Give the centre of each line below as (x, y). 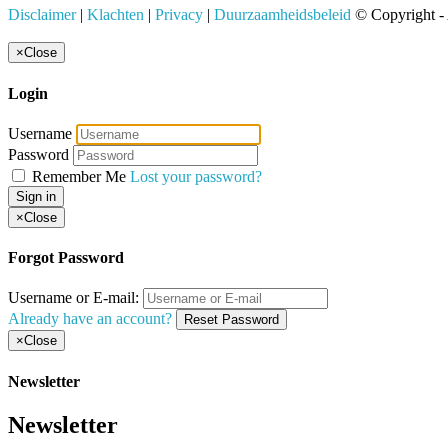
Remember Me (79, 176)
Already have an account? (90, 319)
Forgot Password (66, 258)
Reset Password (231, 320)
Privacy (179, 15)
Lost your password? (196, 176)
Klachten (115, 15)
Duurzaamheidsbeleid (282, 15)
